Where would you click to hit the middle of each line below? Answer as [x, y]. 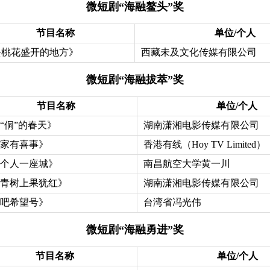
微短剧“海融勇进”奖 [135, 229]
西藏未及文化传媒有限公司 [199, 52]
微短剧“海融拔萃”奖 [135, 79]
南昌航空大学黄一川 [187, 163]
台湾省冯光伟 [172, 202]
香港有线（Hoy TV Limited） [205, 144]
